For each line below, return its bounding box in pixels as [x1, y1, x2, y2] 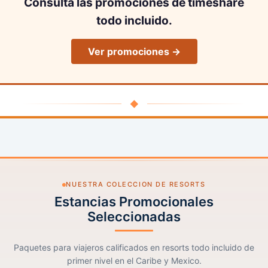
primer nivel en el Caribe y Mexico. [66, 255, 202, 266]
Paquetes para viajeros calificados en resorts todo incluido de [14, 242, 254, 253]
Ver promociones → [87, 45, 181, 57]
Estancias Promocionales [54, 194, 214, 210]
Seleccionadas [87, 209, 181, 225]
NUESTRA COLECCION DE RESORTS [66, 180, 206, 189]
